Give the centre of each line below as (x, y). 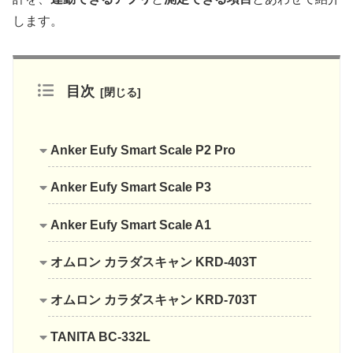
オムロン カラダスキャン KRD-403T (154, 262)
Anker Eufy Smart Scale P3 (131, 188)
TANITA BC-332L (101, 336)
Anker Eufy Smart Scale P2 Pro (143, 150)
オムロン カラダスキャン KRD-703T (154, 299)
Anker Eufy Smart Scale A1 (131, 225)
